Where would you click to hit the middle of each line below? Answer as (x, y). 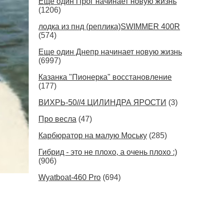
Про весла (57, 119)
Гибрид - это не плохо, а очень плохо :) (108, 152)
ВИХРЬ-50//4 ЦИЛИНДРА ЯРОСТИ (102, 102)
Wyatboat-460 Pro (70, 177)
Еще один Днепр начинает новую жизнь (110, 52)
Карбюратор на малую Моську (93, 136)
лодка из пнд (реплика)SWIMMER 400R (109, 27)
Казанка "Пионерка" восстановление (105, 77)
